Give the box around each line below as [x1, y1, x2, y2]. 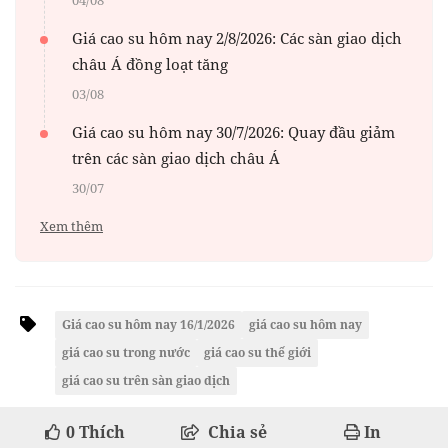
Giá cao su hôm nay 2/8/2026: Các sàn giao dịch [72, 28, 402, 49]
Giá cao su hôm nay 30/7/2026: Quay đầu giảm [72, 122, 395, 143]
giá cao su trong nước [62, 344, 190, 362]
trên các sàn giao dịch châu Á [72, 148, 280, 169]
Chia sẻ [208, 421, 267, 444]
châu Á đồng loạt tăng [72, 54, 228, 75]
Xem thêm [40, 217, 103, 236]
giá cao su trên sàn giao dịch [62, 372, 230, 390]
